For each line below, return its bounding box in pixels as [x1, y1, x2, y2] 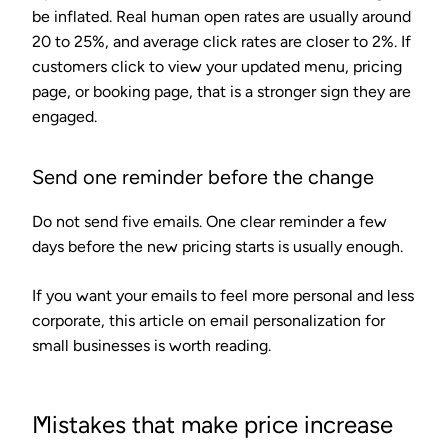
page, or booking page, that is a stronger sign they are [32, 81, 411, 101]
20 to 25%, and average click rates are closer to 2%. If [32, 31, 411, 51]
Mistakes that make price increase [32, 409, 393, 439]
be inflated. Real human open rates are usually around [32, 6, 411, 26]
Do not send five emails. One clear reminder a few [32, 211, 387, 231]
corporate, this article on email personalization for [32, 310, 385, 330]
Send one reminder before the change [32, 164, 374, 189]
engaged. [32, 106, 97, 126]
